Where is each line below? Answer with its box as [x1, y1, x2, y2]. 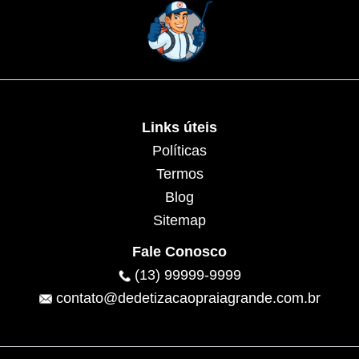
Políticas [152, 143, 207, 159]
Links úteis [142, 119, 217, 135]
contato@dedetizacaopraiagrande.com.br [55, 290, 321, 306]
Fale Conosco [132, 244, 227, 260]
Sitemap [153, 212, 206, 228]
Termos [155, 166, 204, 182]
